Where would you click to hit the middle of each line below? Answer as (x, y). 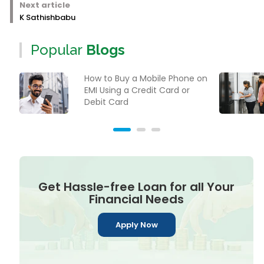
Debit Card (106, 102)
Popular (56, 50)
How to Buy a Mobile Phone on (146, 78)
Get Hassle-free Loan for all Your (136, 187)
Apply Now (136, 225)
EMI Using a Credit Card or (137, 90)
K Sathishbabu (47, 17)
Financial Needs (136, 199)
